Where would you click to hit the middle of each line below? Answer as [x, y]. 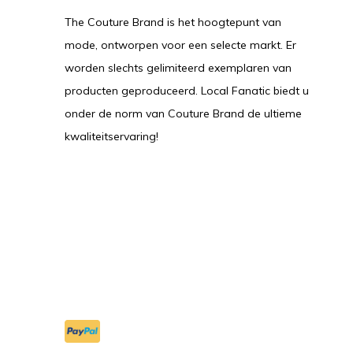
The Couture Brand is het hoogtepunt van [173, 22]
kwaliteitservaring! [111, 136]
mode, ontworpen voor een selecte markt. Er [180, 45]
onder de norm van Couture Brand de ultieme [183, 113]
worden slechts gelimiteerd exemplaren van [178, 68]
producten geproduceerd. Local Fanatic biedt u [187, 91]
